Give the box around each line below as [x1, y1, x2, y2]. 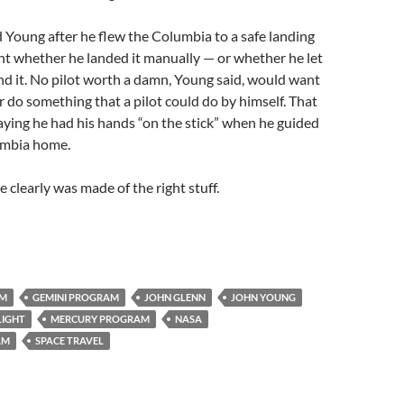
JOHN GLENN [144, 291, 206, 303]
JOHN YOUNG [231, 291, 296, 303]
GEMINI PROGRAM [32, 291, 119, 303]
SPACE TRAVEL [35, 335, 104, 346]
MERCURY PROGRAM [50, 313, 150, 325]
